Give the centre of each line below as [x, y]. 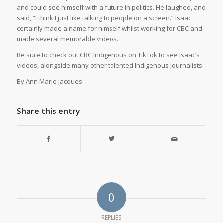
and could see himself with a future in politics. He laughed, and [111, 8]
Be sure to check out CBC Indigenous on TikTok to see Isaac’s [108, 55]
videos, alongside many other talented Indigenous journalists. [110, 65]
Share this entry [48, 111]
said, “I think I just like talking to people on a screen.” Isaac [104, 18]
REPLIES [111, 218]
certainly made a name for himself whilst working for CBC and [109, 29]
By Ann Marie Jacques [49, 81]
